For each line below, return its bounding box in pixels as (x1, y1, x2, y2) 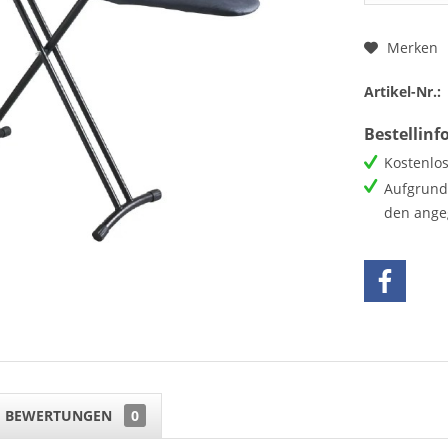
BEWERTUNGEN (5, 406, 116, 425)
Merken (386, 37, 438, 57)
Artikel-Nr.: (363, 82, 441, 101)
